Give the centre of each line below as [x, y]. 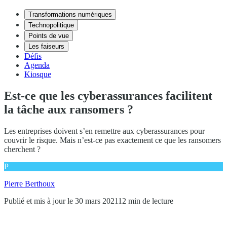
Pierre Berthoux [29, 183]
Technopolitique [51, 25]
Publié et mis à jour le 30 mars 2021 [61, 201]
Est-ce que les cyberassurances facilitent [108, 96]
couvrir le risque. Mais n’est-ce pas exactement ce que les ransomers [112, 140]
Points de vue [49, 36]
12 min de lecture [146, 201]
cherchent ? [22, 149]
